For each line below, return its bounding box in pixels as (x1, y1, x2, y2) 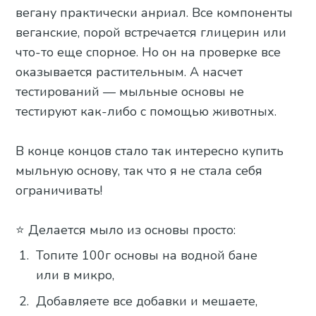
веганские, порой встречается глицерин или (16, 24, 287, 42)
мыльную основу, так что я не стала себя (16, 162, 263, 180)
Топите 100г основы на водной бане (36, 246, 258, 264)
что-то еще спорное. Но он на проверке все (16, 44, 281, 61)
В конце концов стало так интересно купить (16, 142, 284, 160)
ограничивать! (16, 182, 103, 200)
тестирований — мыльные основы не (16, 83, 245, 101)
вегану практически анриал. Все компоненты (16, 4, 293, 22)
